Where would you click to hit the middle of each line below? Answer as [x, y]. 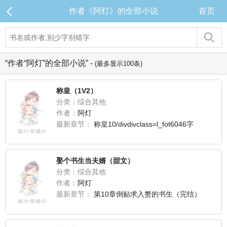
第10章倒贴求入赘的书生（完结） [147, 194]
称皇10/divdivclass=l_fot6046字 [144, 124]
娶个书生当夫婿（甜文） [95, 161]
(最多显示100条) [119, 64]
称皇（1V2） [77, 91]
